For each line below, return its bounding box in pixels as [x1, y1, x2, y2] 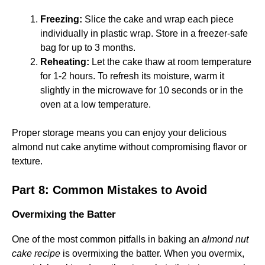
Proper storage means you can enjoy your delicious [12, 128, 227, 138]
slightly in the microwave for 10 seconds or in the [40, 85, 243, 95]
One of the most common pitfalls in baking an [12, 234, 202, 244]
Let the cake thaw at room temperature [89, 57, 251, 67]
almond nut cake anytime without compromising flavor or [12, 142, 247, 152]
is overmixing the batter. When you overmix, [60, 248, 244, 258]
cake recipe [12, 248, 60, 258]
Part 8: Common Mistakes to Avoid [12, 183, 207, 196]
